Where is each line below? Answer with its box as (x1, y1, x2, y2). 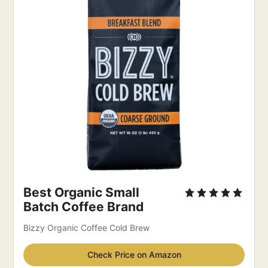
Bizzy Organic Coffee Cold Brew (23, 223, 150, 233)
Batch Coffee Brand (23, 199, 144, 215)
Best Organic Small (23, 185, 140, 200)
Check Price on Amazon (87, 249, 181, 260)
